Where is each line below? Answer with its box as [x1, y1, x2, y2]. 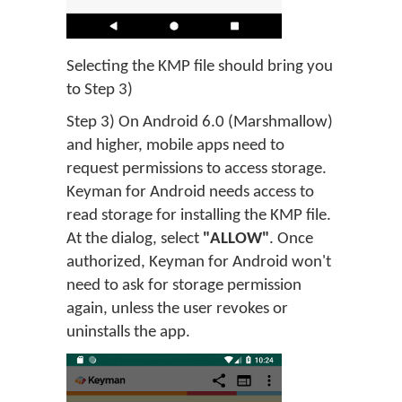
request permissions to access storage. [66, 160, 327, 178]
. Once [269, 230, 313, 248]
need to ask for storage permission [66, 276, 301, 294]
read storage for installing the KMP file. [66, 206, 331, 224]
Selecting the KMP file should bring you [66, 57, 333, 75]
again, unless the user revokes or [66, 300, 288, 318]
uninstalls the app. [66, 323, 190, 341]
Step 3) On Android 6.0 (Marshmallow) [66, 113, 333, 131]
